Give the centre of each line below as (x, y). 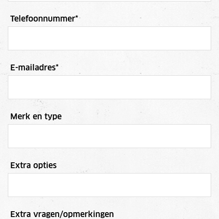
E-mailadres (33, 68)
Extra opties (33, 165)
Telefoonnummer (43, 19)
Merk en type (36, 117)
